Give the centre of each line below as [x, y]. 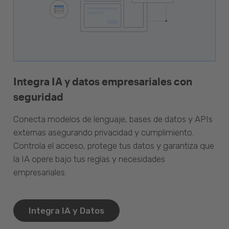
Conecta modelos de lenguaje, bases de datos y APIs [113, 119]
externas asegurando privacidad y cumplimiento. [104, 132]
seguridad [38, 96]
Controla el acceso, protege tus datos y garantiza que [114, 145]
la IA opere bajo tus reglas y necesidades [89, 159]
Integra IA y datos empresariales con [103, 81]
